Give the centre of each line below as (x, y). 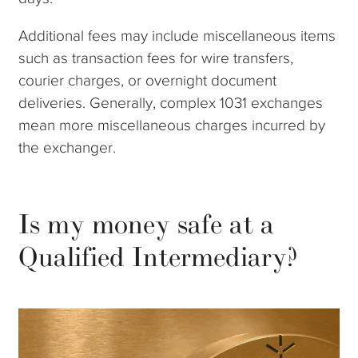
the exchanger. (68, 148)
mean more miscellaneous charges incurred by (172, 125)
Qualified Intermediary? (159, 258)
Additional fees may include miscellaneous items (177, 36)
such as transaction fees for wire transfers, (156, 58)
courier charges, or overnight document (148, 81)
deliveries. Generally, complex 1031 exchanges (171, 103)
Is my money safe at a (147, 225)
